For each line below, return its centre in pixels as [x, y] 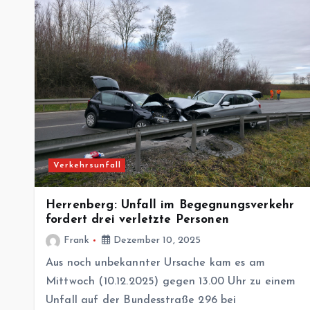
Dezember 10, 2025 [156, 241]
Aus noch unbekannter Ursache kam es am [156, 263]
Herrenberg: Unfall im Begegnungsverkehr [170, 206]
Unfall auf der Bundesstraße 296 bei [141, 301]
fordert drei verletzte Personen [137, 220]
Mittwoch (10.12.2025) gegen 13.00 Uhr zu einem [171, 282]
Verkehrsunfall [87, 166]
